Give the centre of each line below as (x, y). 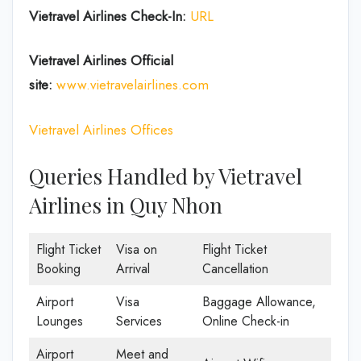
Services (139, 321)
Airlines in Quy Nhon (126, 205)
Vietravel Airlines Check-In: (110, 16)
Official (152, 60)
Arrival (133, 269)
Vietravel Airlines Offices (101, 129)
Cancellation (235, 269)
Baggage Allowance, (259, 302)
